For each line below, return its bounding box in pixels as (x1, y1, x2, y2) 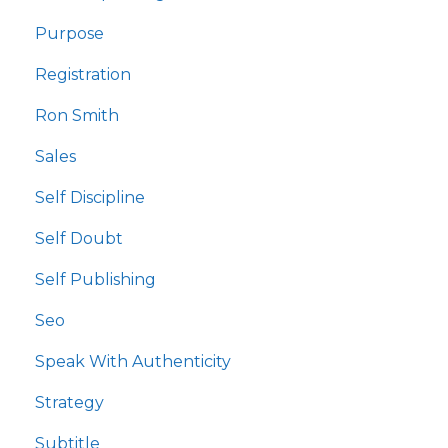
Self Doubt (35, 228, 123, 248)
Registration (35, 64, 131, 84)
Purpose (35, 23, 104, 43)
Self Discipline (35, 187, 145, 207)
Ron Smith (35, 105, 119, 125)
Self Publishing (35, 269, 156, 289)
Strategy (35, 392, 104, 412)
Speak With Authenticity (35, 351, 231, 371)
